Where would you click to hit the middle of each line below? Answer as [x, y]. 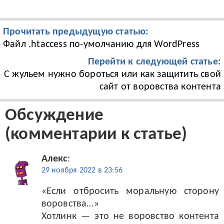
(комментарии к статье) [96, 135]
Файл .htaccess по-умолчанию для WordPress [101, 44]
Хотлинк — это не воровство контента [130, 217]
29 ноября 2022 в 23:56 [82, 171]
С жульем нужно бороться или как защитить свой [112, 74]
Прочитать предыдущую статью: [76, 32]
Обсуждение [54, 116]
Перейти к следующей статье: [154, 62]
